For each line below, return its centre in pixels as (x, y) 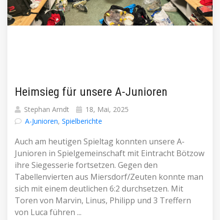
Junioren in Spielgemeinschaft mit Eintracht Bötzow (110, 153)
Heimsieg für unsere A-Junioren (91, 92)
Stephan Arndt (46, 109)
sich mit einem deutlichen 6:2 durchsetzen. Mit (99, 189)
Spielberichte (82, 121)
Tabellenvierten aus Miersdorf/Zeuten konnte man (109, 177)
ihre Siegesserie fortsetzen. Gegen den (86, 165)
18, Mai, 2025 (106, 109)
